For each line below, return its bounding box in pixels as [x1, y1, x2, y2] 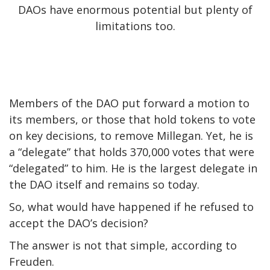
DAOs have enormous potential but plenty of [17, 2, 253, 17]
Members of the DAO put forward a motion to [9, 95, 250, 110]
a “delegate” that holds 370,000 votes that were [9, 144, 254, 159]
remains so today [107, 177, 197, 192]
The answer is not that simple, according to [9, 237, 237, 253]
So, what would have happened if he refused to [9, 199, 254, 214]
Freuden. [9, 254, 54, 269]
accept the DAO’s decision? [9, 215, 151, 230]
